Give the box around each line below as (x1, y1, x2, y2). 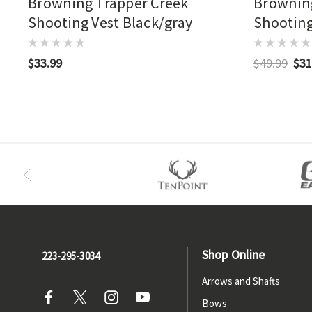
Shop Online (201, 247, 265, 263)
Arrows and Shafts (201, 274, 280, 288)
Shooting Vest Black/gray (28, 13, 192, 33)
